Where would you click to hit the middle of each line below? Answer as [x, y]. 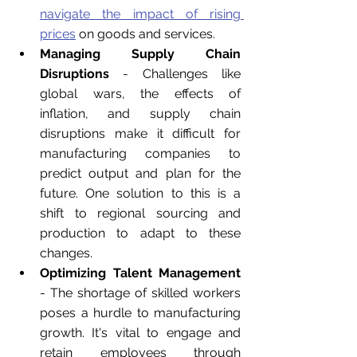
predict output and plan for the [140, 174]
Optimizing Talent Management [140, 273]
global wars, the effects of [140, 94]
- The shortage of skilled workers [140, 293]
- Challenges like [175, 74]
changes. [66, 253]
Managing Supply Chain [140, 54]
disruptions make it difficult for [140, 134]
